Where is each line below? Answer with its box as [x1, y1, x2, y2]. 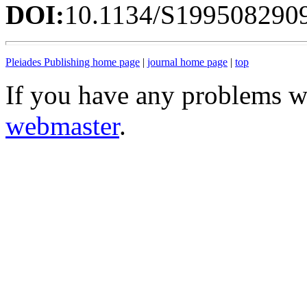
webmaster [5, 111, 119, 140]
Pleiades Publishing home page [5, 56, 140, 68]
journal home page [147, 56, 228, 68]
